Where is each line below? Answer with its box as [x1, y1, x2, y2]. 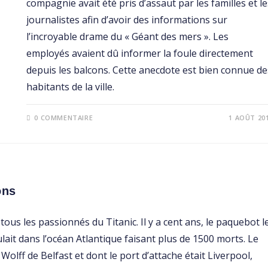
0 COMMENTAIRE [34, 113, 93, 123]
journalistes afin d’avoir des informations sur [26, 13, 227, 27]
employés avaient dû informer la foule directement [26, 47, 253, 60]
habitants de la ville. [26, 80, 114, 94]
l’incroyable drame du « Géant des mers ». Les [26, 30, 229, 44]
